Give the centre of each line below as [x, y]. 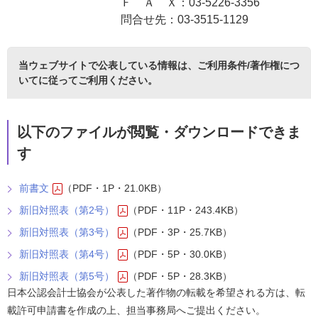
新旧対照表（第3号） [67, 232]
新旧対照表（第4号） [67, 254]
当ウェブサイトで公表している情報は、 [108, 65]
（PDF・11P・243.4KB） [186, 210]
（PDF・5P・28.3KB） [180, 276]
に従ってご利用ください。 [98, 80]
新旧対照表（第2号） [67, 210]
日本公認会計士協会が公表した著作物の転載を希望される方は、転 [156, 292]
